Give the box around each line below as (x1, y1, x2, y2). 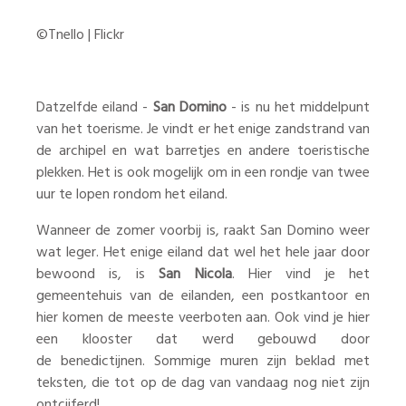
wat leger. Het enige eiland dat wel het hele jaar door (36, 241, 370, 266)
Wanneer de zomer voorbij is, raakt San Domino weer (36, 219, 370, 244)
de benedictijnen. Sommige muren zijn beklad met (36, 350, 370, 374)
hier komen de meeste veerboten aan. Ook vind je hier (36, 306, 370, 331)
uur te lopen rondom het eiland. (36, 183, 231, 208)
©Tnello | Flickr (36, 24, 124, 48)
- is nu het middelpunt (226, 96, 371, 121)
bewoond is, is (36, 263, 159, 287)
